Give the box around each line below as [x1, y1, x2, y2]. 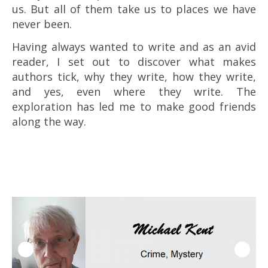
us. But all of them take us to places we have [12, 2, 256, 17]
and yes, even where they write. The [12, 84, 256, 99]
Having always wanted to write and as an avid [12, 39, 256, 54]
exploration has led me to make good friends [12, 99, 256, 114]
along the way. [12, 114, 86, 129]
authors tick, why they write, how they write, [12, 69, 256, 84]
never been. [12, 17, 72, 32]
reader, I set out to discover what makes [12, 54, 256, 69]
